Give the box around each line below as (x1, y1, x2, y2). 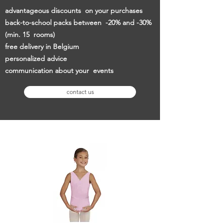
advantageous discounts (5, 6, 81, 15)
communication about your (5, 66, 89, 75)
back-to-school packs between (5, 18, 101, 27)
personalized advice (5, 54, 67, 63)
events (93, 66, 113, 75)
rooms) (33, 30, 55, 39)
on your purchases (85, 6, 142, 15)
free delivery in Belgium (5, 42, 79, 51)
